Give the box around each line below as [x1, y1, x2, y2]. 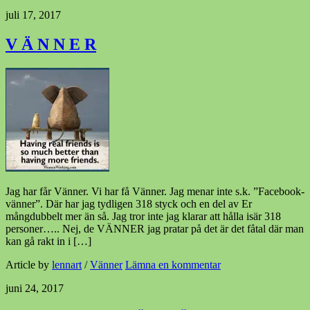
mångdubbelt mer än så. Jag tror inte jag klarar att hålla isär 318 [6, 210, 281, 223]
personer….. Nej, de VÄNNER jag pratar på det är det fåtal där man [6, 223, 304, 235]
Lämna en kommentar [125, 259, 221, 271]
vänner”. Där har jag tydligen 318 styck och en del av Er [6, 198, 252, 210]
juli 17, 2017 [6, 9, 61, 21]
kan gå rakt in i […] [6, 235, 91, 248]
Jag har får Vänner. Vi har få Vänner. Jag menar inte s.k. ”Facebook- [6, 185, 304, 198]
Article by [6, 259, 52, 271]
